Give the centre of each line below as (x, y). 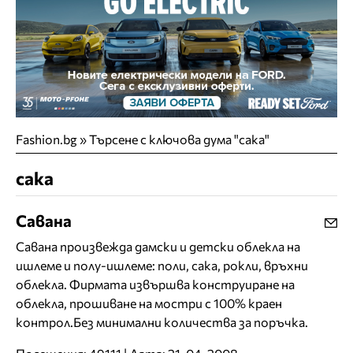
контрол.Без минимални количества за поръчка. (162, 322)
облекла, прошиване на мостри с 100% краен (149, 303)
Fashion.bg (46, 139)
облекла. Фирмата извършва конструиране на (155, 284)
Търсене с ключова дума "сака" (179, 139)
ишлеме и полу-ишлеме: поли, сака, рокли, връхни (162, 266)
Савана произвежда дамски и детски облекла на (158, 247)
